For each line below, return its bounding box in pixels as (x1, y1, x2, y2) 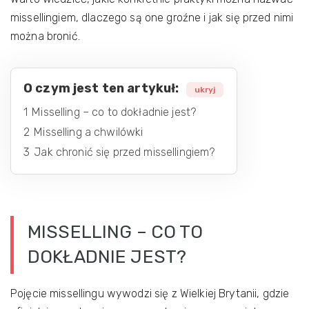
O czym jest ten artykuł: (23, 81, 179, 96)
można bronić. (10, 30, 80, 43)
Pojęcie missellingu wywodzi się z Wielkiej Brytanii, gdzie (10, 287, 290, 300)
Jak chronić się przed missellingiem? (34, 146, 216, 159)
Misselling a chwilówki (34, 126, 143, 139)
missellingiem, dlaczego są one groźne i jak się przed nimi (10, 11, 294, 24)
